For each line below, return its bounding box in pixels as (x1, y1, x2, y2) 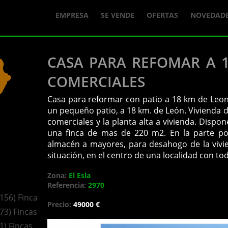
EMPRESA (55, 10, 89, 20)
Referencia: (47, 180, 88, 190)
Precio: (47, 199, 73, 209)
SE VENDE (101, 10, 134, 20)
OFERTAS (147, 10, 178, 20)
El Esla (68, 170, 91, 180)
